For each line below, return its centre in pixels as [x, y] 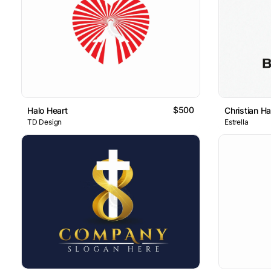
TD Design [45, 122]
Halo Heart [47, 111]
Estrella [237, 122]
